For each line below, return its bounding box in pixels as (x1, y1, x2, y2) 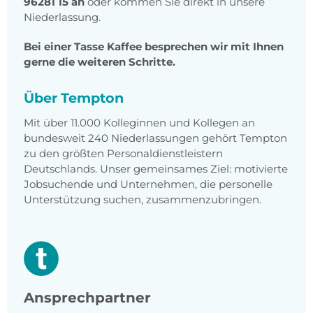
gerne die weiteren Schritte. (24, 55, 175, 69)
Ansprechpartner (24, 289, 151, 307)
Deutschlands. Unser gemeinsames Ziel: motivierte (24, 162, 288, 176)
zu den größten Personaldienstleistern (24, 147, 223, 161)
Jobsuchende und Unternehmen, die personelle (24, 177, 272, 191)
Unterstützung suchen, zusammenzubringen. (24, 193, 261, 207)
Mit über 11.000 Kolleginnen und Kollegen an (24, 116, 255, 130)
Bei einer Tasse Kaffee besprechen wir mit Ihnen (24, 40, 284, 54)
